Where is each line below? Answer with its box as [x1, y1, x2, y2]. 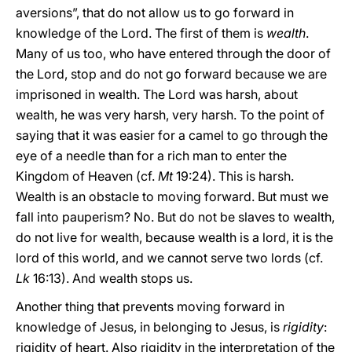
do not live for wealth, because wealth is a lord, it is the [16, 229, 333, 245]
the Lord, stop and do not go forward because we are [16, 66, 327, 82]
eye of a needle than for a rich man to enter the [16, 148, 287, 163]
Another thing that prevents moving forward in [16, 299, 284, 314]
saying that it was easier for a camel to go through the [16, 127, 328, 143]
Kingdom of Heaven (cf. [16, 168, 158, 184]
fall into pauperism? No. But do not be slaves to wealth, [16, 209, 335, 225]
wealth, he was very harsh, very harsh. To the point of [16, 107, 324, 123]
